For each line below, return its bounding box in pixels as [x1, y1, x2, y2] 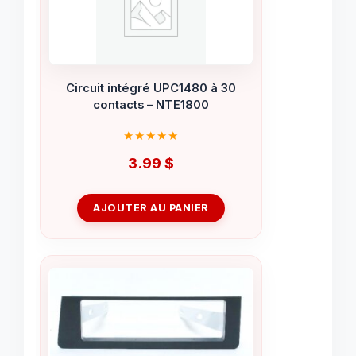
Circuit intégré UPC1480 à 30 [66, 81, 236, 96]
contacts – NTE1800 [93, 98, 209, 113]
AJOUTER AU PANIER [93, 201, 209, 214]
